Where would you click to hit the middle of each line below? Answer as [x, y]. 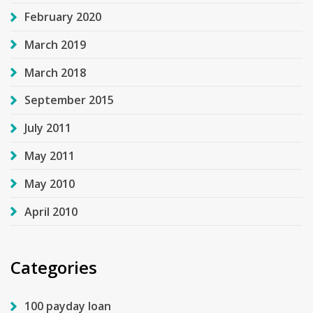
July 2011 [48, 128]
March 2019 [55, 44]
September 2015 [69, 100]
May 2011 [50, 156]
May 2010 [50, 183]
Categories [54, 267]
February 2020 [63, 17]
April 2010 [51, 211]
